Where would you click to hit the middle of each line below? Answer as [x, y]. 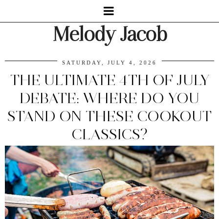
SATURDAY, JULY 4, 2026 [109, 63]
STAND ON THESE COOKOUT [109, 116]
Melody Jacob [109, 34]
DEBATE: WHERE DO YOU [109, 98]
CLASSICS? [109, 134]
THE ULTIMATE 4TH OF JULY [109, 80]
